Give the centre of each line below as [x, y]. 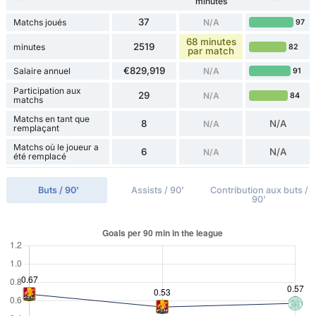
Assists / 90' [158, 190]
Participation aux [47, 91]
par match [211, 51]
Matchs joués [39, 23]
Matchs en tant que [51, 119]
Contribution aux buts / [259, 190]
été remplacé [39, 157]
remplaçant [36, 128]
